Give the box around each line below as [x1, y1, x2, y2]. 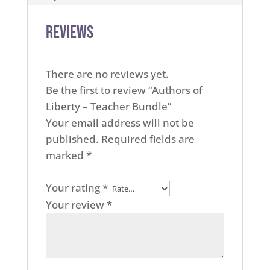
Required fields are [101, 131, 195, 146]
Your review [45, 197, 107, 212]
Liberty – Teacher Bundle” [45, 99, 171, 113]
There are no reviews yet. [45, 66, 169, 81]
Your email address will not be [45, 115, 194, 130]
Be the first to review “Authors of [45, 83, 202, 97]
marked [45, 148, 86, 162]
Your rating [45, 180, 102, 195]
